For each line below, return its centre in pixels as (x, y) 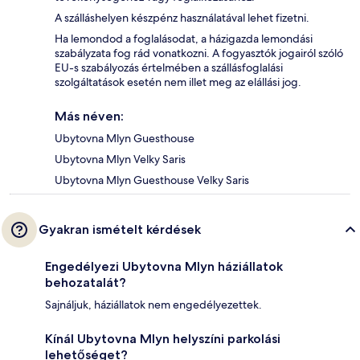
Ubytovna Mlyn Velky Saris (120, 160)
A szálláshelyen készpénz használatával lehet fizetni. (182, 18)
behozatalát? (86, 283)
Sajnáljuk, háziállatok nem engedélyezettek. (153, 305)
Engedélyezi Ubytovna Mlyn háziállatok (164, 267)
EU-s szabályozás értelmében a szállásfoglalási (169, 68)
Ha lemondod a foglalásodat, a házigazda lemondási (184, 39)
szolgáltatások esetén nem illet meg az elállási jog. (178, 82)
